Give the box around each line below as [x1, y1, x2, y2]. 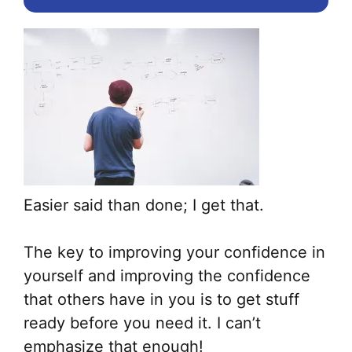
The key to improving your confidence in [24, 243, 325, 262]
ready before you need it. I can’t [24, 313, 261, 333]
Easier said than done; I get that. [24, 196, 264, 215]
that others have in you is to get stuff [24, 290, 299, 310]
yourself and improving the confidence [24, 266, 310, 286]
